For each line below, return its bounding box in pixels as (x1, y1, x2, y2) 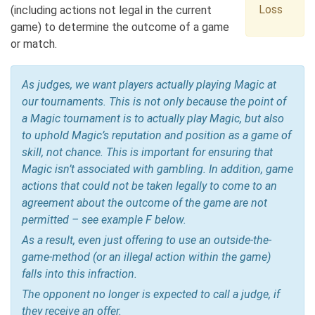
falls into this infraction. (22, 267, 137, 281)
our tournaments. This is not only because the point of (22, 95, 286, 109)
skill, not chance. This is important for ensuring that (22, 146, 273, 160)
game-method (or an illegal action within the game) (22, 250, 271, 264)
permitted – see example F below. (22, 213, 186, 227)
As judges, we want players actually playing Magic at (22, 78, 276, 92)
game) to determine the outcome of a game (11, 20, 229, 34)
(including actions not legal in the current (11, 4, 212, 18)
